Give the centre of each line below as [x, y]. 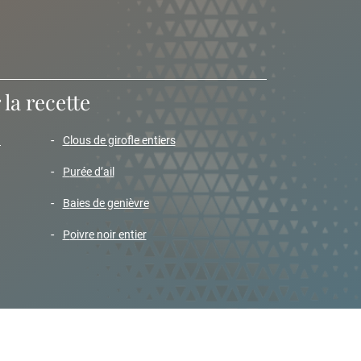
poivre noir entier [108, 234]
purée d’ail [92, 172]
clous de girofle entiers [122, 140]
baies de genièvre [109, 203]
